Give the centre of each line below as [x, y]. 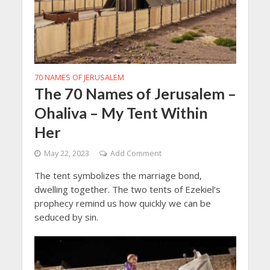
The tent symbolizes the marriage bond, [118, 175]
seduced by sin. [66, 217]
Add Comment [136, 153]
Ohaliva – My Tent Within [121, 112]
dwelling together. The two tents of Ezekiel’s [127, 189]
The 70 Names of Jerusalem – [135, 93]
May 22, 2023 [66, 153]
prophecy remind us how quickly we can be [122, 203]
